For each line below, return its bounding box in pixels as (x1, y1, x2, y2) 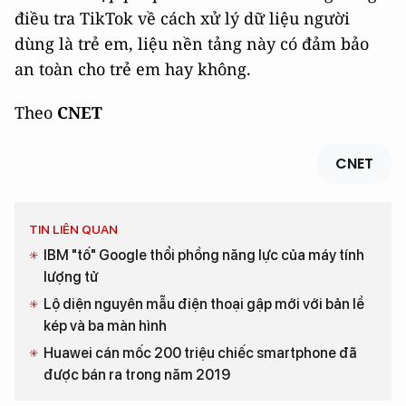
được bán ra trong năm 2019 (43, 365, 230, 383)
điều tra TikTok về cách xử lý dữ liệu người (14, 6, 350, 29)
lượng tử (43, 267, 98, 285)
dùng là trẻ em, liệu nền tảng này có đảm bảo (14, 32, 369, 54)
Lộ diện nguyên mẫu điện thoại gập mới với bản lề (43, 295, 364, 313)
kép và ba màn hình (43, 316, 167, 334)
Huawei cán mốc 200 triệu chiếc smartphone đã (43, 343, 357, 362)
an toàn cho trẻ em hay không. (14, 57, 251, 80)
